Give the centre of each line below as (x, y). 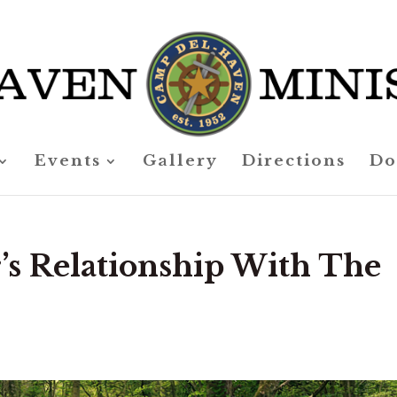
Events (68, 161)
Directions (294, 161)
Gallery (180, 161)
